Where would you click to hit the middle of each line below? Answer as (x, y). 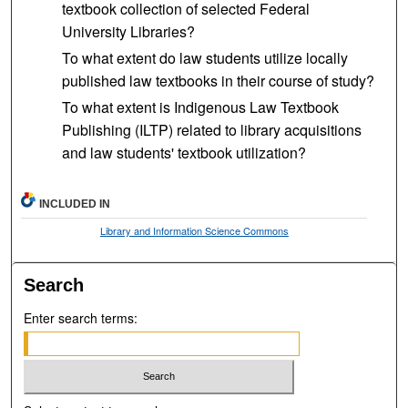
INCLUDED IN (75, 204)
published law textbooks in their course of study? (218, 80)
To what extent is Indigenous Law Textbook (200, 107)
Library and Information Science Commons (194, 230)
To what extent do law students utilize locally (204, 57)
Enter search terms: (81, 317)
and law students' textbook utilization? (184, 152)
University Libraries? (128, 31)
